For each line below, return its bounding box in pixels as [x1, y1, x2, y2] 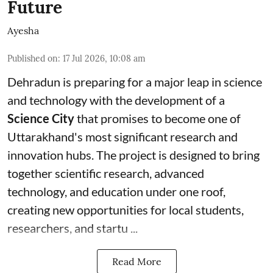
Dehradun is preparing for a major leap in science [7, 74, 262, 89]
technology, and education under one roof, [7, 183, 225, 199]
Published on [7, 52, 58, 64]
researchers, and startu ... [7, 220, 138, 235]
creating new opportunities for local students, [7, 202, 244, 217]
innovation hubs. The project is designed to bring [7, 147, 260, 162]
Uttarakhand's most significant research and [7, 129, 238, 144]
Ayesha [7, 24, 39, 37]
